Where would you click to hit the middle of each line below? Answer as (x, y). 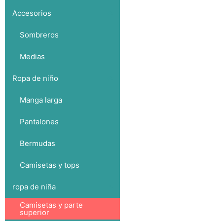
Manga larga (41, 100)
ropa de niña (34, 187)
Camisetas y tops (50, 165)
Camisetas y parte (51, 205)
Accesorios (32, 13)
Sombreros (39, 35)
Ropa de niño (35, 78)
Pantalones (39, 122)
